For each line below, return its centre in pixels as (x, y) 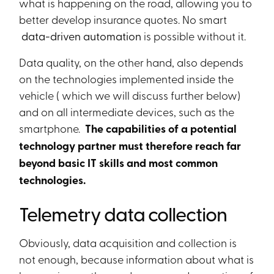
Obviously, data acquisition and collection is (128, 242)
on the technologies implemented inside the (127, 78)
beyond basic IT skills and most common (119, 163)
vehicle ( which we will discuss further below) (130, 95)
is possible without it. (195, 35)
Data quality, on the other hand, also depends (131, 62)
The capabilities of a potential (160, 128)
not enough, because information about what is (137, 259)
